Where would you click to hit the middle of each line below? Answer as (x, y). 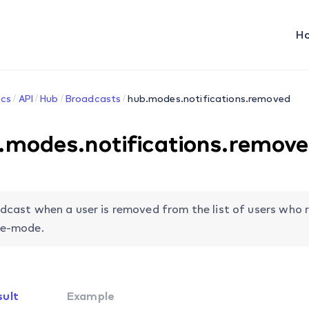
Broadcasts (93, 98)
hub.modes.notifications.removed (209, 98)
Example (90, 296)
